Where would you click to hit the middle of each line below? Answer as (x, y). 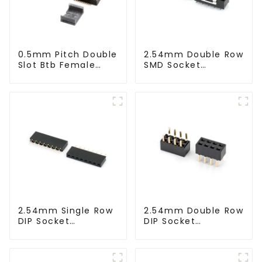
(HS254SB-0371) (182, 76)
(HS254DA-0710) (58, 232)
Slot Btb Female (57, 65)
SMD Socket (172, 65)
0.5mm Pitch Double (68, 55)
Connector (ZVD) (60, 76)
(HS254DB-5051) (183, 232)
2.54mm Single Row (65, 211)
